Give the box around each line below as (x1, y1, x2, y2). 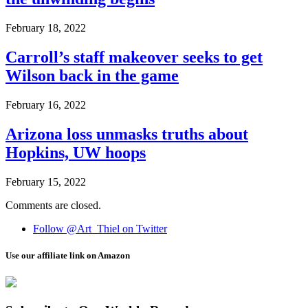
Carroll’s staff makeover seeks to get (5, 48, 263, 67)
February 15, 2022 (5, 175, 86, 188)
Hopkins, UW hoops (5, 144, 146, 162)
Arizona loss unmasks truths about (5, 125, 248, 144)
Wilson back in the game (5, 67, 179, 85)
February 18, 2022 (5, 22, 86, 34)
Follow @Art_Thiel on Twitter (33, 222, 167, 234)
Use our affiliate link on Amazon (5, 250, 130, 261)
